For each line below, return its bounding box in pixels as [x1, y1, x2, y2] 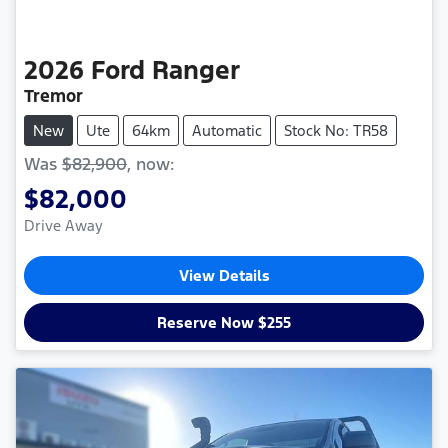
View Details [178, 265, 270, 285]
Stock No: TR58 [284, 120, 388, 140]
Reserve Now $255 [157, 312, 291, 332]
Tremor [24, 84, 83, 107]
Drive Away [24, 215, 103, 235]
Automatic [192, 120, 262, 140]
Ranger [152, 53, 240, 86]
